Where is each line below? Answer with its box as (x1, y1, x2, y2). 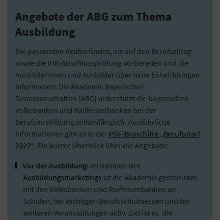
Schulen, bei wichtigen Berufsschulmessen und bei (23, 195, 190, 206)
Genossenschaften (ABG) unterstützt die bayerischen (15, 93, 189, 103)
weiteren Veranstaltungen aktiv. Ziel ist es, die (23, 207, 172, 218)
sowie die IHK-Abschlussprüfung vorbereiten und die (15, 57, 189, 68)
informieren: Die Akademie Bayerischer (15, 81, 144, 91)
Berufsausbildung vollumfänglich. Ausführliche (15, 116, 170, 127)
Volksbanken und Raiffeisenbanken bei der (15, 105, 156, 115)
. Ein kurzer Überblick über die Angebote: (34, 140, 168, 150)
